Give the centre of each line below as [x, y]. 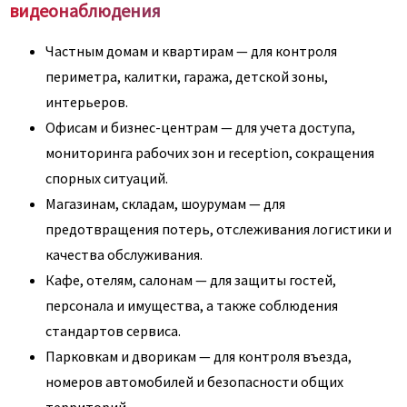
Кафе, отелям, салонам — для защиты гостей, [191, 279]
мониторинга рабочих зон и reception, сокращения [210, 152]
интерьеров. [87, 101]
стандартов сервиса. [113, 330]
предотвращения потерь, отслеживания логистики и [218, 228]
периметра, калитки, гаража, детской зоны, [187, 76]
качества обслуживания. [124, 254]
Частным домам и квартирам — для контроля [191, 50]
